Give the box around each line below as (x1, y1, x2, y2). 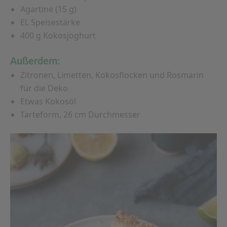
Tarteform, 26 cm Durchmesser (20, 109, 140, 121)
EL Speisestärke (20, 17, 80, 28)
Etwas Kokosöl (20, 96, 76, 107)
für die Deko (20, 83, 68, 94)
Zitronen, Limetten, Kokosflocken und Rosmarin (20, 69, 204, 81)
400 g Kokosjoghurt (20, 30, 96, 42)
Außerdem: (10, 54, 60, 69)
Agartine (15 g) (20, 4, 77, 15)
